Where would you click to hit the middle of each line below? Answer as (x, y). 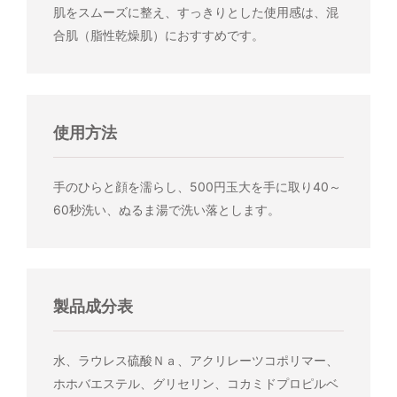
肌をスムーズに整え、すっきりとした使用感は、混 (195, 12)
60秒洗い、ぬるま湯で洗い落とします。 (166, 209)
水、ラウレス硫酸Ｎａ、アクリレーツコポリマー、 (195, 361)
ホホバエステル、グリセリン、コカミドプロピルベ (195, 384)
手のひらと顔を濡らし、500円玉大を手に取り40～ (197, 186)
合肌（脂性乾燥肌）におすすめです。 (158, 35)
